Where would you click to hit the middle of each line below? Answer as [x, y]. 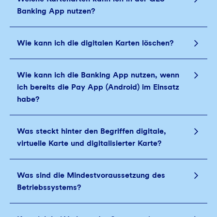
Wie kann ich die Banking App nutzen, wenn [98, 75]
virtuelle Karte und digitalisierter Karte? [89, 143]
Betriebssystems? [49, 187]
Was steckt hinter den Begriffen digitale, [92, 131]
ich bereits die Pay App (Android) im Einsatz [98, 87]
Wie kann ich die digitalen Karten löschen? [95, 43]
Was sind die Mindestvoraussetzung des [91, 175]
